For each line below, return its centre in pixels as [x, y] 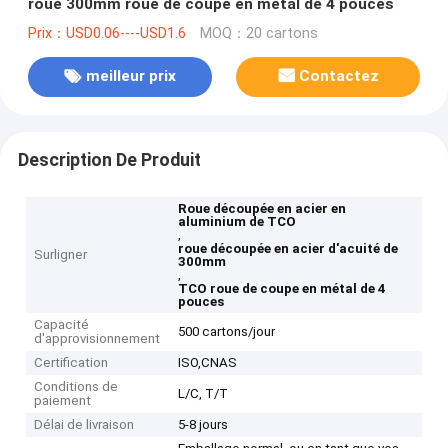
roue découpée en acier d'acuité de [288, 249]
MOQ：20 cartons [258, 33]
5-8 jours [203, 425]
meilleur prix [130, 76]
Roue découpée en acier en [262, 209]
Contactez [339, 76]
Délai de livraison [84, 425]
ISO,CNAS [208, 363]
